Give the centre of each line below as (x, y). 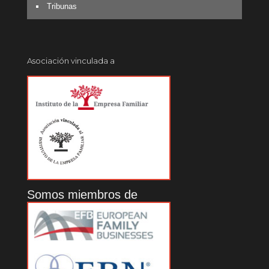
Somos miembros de (82, 194)
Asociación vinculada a (71, 60)
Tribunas (62, 6)
